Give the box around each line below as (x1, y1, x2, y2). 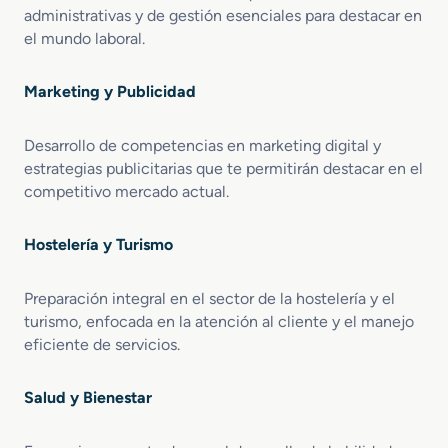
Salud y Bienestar (24, 387, 152, 407)
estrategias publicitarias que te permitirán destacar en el (24, 158, 423, 178)
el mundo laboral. (24, 28, 145, 48)
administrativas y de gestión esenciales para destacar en (24, 5, 422, 25)
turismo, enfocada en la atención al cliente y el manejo (24, 311, 414, 331)
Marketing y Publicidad (24, 81, 196, 101)
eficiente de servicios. (24, 334, 180, 354)
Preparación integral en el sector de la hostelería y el (24, 288, 395, 308)
